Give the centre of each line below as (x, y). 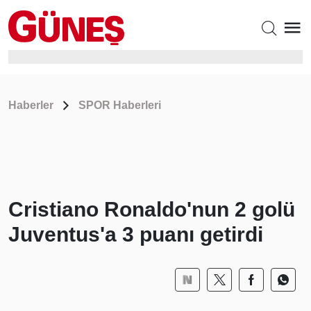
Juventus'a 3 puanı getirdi (136, 234)
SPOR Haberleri (120, 105)
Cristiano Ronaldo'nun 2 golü (152, 209)
